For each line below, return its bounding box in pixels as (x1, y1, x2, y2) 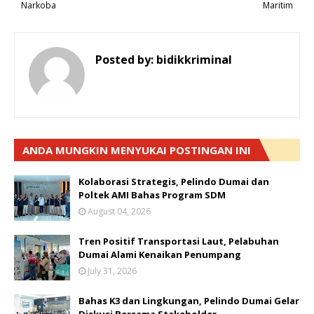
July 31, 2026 (88, 265, 137, 277)
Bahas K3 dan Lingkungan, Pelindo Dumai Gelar (78, 294, 299, 307)
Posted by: (95, 52, 153, 67)
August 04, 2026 (88, 205, 151, 217)
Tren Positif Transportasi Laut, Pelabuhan (78, 235, 279, 247)
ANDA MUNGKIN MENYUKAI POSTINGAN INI (22, 143, 251, 157)
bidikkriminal (153, 52, 232, 67)
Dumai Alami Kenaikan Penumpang (78, 248, 241, 261)
